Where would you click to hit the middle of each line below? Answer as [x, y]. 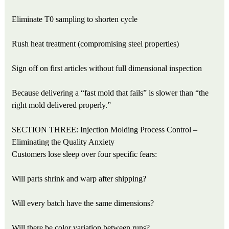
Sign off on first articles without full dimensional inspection [107, 68]
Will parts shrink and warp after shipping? [79, 178]
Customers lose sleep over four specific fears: [85, 154]
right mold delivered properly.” [62, 105]
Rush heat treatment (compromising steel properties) [96, 43]
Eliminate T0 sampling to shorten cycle [75, 19]
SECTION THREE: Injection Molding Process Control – [105, 129]
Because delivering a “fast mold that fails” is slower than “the [110, 93]
